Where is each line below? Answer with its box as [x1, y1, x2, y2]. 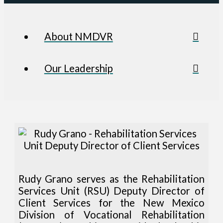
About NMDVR [44, 30, 113, 42]
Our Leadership [44, 62, 113, 74]
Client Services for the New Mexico [18, 197, 205, 209]
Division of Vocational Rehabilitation [18, 209, 205, 221]
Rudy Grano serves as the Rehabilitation [18, 173, 205, 185]
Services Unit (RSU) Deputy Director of [18, 185, 205, 197]
